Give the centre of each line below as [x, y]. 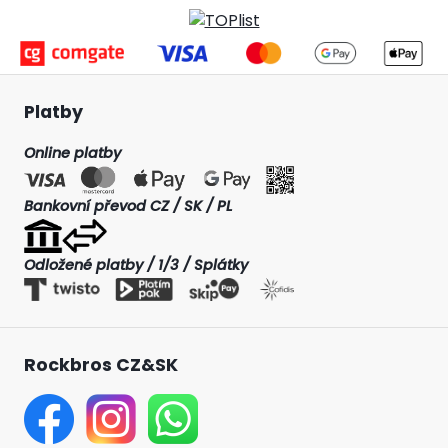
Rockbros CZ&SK [101, 365]
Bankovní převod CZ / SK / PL [128, 205]
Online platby [72, 152]
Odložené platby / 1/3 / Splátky [136, 265]
